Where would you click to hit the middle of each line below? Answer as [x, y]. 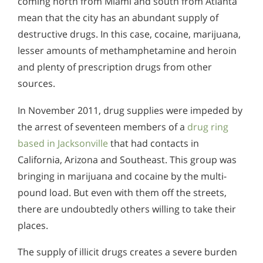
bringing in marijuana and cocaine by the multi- [122, 176]
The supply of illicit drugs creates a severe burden [127, 252]
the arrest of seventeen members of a [102, 127]
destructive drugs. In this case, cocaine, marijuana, [129, 34]
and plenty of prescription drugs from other [115, 67]
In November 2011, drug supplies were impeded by [130, 110]
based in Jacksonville [63, 143]
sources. [36, 84]
